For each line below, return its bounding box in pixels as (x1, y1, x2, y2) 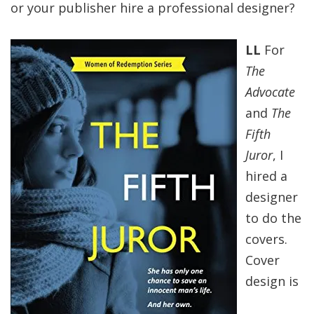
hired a (245, 168, 287, 184)
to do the (245, 210, 301, 226)
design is (245, 273, 299, 289)
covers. (245, 231, 287, 247)
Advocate (245, 83, 295, 100)
